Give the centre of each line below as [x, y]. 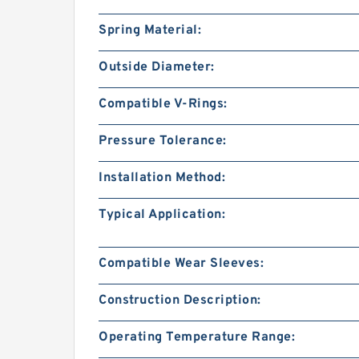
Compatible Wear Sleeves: [181, 264]
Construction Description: [180, 301]
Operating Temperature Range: [197, 337]
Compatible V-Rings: [163, 104]
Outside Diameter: [157, 67]
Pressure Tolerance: [163, 141]
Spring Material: [150, 30]
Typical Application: [162, 215]
